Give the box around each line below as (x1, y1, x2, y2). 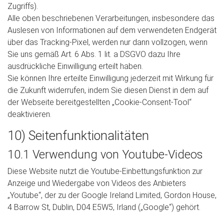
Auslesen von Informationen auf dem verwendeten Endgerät (7, 25, 216, 35)
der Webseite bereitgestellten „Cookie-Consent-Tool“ (7, 97, 191, 107)
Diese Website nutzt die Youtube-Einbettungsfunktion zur (7, 166, 202, 176)
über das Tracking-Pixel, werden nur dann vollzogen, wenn (7, 37, 207, 47)
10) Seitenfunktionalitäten (7, 128, 149, 143)
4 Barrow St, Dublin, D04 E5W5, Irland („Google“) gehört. (7, 202, 200, 212)
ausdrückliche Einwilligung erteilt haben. (7, 61, 143, 71)
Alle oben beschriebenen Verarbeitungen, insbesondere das (7, 13, 214, 23)
